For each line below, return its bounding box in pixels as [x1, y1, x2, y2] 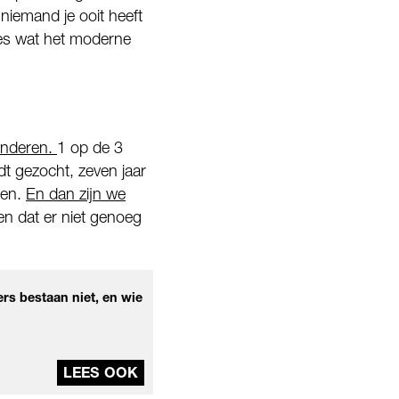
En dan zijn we [26, 184, 126, 204]
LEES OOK [63, 363, 138, 382]
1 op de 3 [57, 138, 123, 158]
